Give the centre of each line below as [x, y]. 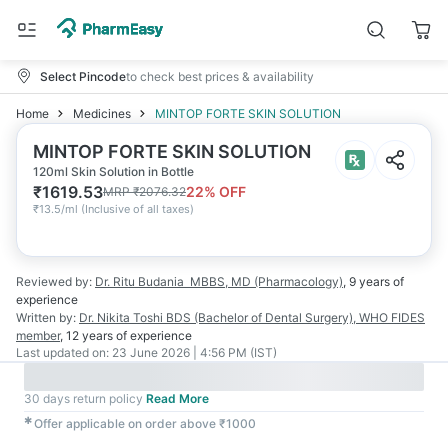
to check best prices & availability [220, 76]
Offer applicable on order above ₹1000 [145, 423]
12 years [89, 335]
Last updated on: [62, 352]
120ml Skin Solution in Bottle [113, 171]
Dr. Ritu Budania [139, 281]
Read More [177, 398]
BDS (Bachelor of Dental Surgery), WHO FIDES [295, 317]
